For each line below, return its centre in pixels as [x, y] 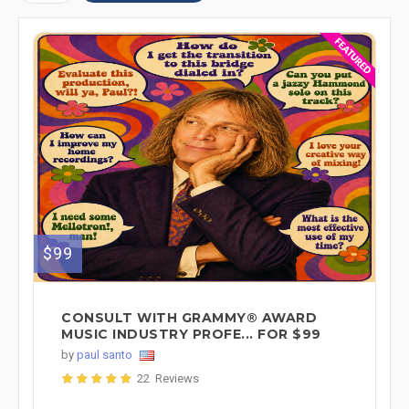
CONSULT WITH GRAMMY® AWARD [189, 317]
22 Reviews [168, 378]
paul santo [105, 354]
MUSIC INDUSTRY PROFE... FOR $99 [191, 334]
